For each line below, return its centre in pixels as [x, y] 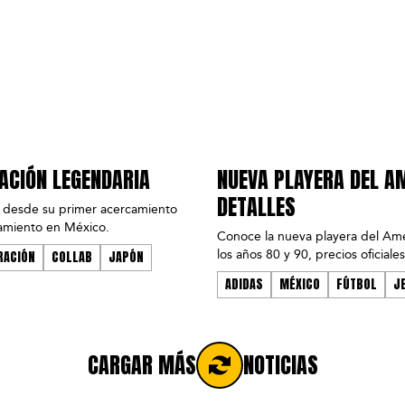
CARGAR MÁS [141, 366]
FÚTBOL [357, 285]
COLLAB [72, 258]
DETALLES [256, 207]
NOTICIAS [280, 366]
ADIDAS [244, 285]
